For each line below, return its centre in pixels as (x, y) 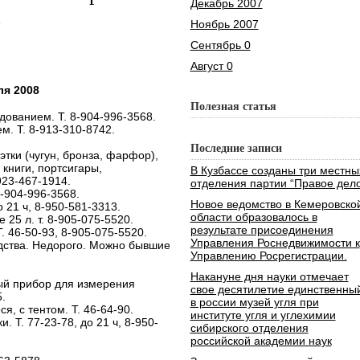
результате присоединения (262, 230)
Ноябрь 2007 (224, 24)
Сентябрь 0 (220, 45)
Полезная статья (233, 106)
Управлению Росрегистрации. (268, 256)
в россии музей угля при (254, 302)
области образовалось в (254, 217)
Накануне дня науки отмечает (269, 276)
